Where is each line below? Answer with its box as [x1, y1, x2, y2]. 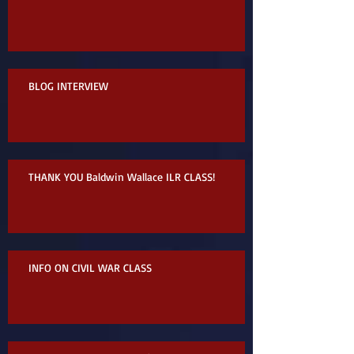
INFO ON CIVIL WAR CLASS [28, 260, 152, 274]
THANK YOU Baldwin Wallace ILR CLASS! [28, 169, 215, 183]
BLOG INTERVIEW [28, 78, 108, 92]
